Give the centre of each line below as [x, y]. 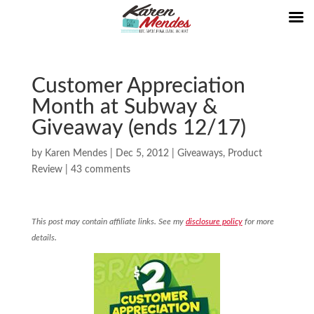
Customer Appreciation [138, 86]
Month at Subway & [124, 107]
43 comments [100, 170]
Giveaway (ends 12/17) [138, 128]
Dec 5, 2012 [142, 153]
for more [258, 221]
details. [44, 238]
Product [245, 153]
